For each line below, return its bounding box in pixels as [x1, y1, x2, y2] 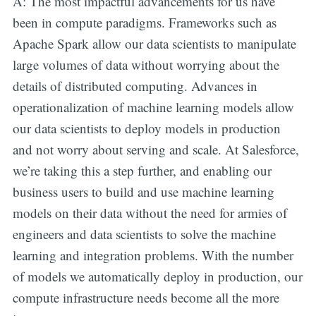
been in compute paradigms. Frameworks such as [12, 13, 276, 31]
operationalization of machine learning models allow [12, 97, 294, 116]
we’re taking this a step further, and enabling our [12, 161, 272, 179]
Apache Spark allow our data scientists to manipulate [12, 34, 296, 52]
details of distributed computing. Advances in [12, 76, 257, 95]
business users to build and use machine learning [12, 182, 274, 200]
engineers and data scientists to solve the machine [12, 224, 276, 243]
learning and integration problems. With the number [12, 245, 293, 264]
